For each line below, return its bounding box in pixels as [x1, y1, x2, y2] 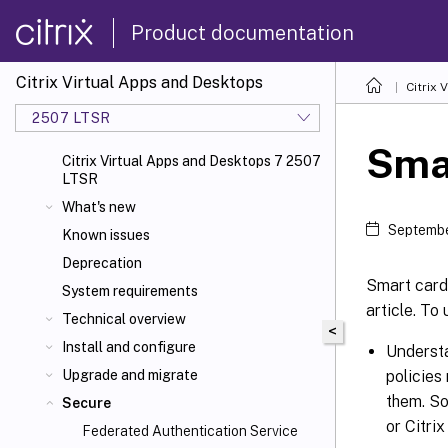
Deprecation [62, 255, 142, 271]
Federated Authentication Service [82, 423, 298, 439]
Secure [62, 395, 111, 411]
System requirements [62, 283, 198, 299]
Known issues [62, 227, 150, 243]
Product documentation [131, 20, 354, 45]
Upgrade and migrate [62, 367, 198, 383]
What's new [62, 199, 136, 215]
